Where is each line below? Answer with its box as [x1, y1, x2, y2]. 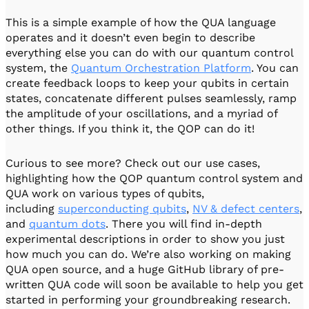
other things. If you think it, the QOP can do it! [6, 121, 255, 135]
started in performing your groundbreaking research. [6, 292, 290, 306]
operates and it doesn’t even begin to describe [6, 30, 255, 44]
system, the [6, 61, 71, 74]
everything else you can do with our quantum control [6, 46, 293, 59]
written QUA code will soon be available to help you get [6, 277, 303, 291]
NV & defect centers [192, 201, 299, 215]
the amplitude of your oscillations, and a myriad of [6, 106, 277, 120]
